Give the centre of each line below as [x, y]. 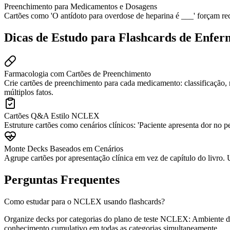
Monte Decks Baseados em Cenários [64, 149]
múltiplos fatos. [29, 92]
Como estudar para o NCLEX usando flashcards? [84, 202]
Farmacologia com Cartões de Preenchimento [78, 74]
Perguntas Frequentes [62, 180]
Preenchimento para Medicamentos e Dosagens [81, 7]
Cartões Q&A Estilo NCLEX [52, 116]
